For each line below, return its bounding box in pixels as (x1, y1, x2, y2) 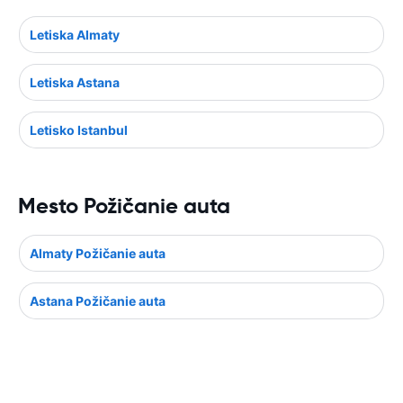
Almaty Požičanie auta (30, 246, 166, 261)
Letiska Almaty (30, 27, 120, 42)
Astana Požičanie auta (30, 293, 166, 309)
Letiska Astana (30, 75, 120, 90)
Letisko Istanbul (30, 122, 128, 138)
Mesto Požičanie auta (18, 193, 230, 219)
